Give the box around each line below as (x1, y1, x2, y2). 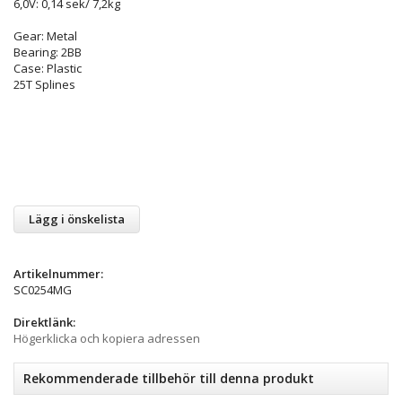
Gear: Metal (13, 27, 77, 44)
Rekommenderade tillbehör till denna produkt (23, 369, 314, 387)
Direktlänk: (13, 313, 75, 330)
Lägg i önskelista (29, 210, 125, 227)
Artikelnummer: (13, 265, 103, 282)
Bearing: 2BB (13, 43, 82, 60)
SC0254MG (13, 281, 72, 298)
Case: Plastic (13, 59, 82, 76)
